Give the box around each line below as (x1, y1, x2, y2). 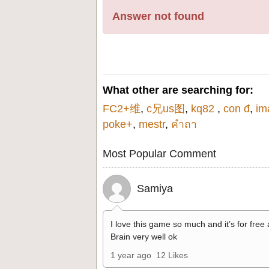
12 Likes (156, 250, 188, 260)
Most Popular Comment (103, 148, 216, 160)
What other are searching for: (103, 84, 253, 96)
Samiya (137, 183, 173, 195)
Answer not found (112, 10, 204, 22)
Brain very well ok (110, 232, 177, 241)
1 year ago (110, 250, 151, 260)
